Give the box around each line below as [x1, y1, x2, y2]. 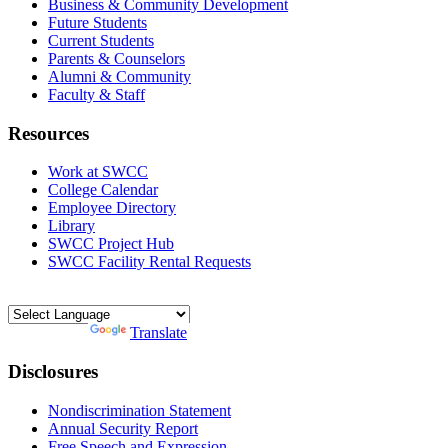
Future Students [48, 13, 147, 31]
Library [48, 217, 95, 235]
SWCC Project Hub [48, 235, 174, 253]
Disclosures [8, 361, 98, 383]
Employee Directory [48, 199, 176, 217]
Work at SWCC [48, 163, 148, 181]
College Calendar [48, 181, 158, 199]
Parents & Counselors [48, 49, 185, 67]
